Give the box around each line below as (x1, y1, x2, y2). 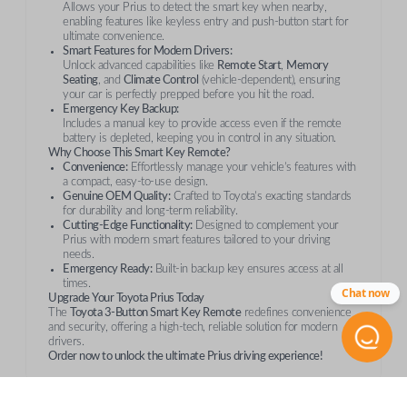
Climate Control (123, 74, 198, 85)
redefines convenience (241, 307, 351, 318)
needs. (63, 249, 94, 260)
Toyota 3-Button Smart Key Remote (70, 307, 241, 318)
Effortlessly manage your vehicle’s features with (127, 162, 356, 173)
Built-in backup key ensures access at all (152, 263, 342, 274)
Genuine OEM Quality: (63, 191, 170, 202)
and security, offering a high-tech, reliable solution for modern (48, 322, 337, 333)
